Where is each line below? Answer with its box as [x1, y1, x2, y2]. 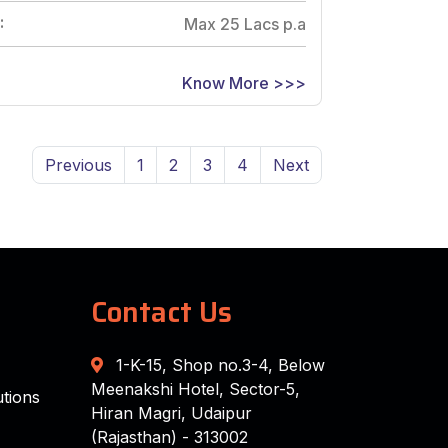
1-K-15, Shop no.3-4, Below [111, 354, 325, 375]
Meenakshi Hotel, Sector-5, [91, 378, 300, 399]
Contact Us [91, 289, 232, 334]
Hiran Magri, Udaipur [91, 402, 252, 423]
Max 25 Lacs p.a [184, 13, 306, 34]
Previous [45, 154, 112, 175]
